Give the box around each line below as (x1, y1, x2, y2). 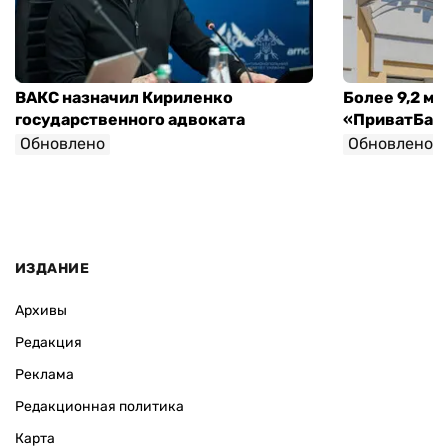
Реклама (15, 365, 74, 383)
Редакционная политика (15, 397, 184, 415)
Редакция (15, 333, 82, 351)
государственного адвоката (15, 110, 245, 130)
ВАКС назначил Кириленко (15, 88, 233, 108)
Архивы (15, 301, 67, 319)
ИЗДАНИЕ (15, 259, 89, 277)
